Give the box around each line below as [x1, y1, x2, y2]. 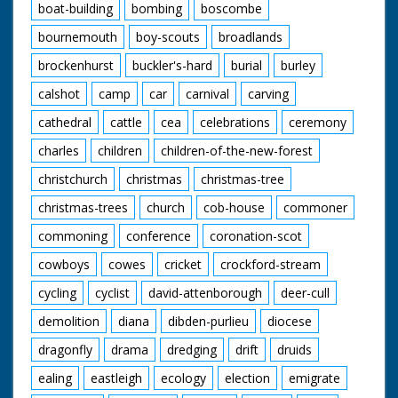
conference [126, 227, 191, 244]
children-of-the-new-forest [161, 141, 313, 159]
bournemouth [38, 28, 117, 45]
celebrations [200, 113, 270, 131]
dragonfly [38, 340, 92, 358]
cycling [38, 283, 76, 301]
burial [231, 56, 262, 74]
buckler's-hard [132, 56, 212, 74]
